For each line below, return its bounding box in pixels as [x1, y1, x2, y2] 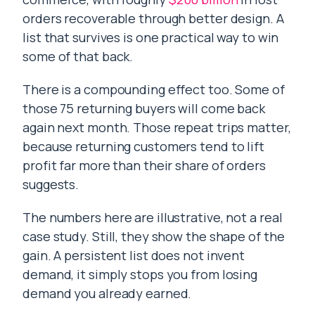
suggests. [22, 176, 79, 193]
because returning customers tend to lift [22, 138, 264, 155]
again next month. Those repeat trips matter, [22, 119, 291, 136]
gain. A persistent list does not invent [22, 247, 245, 264]
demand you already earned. [22, 285, 192, 302]
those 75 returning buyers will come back [22, 100, 265, 117]
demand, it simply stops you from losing [22, 266, 258, 283]
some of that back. [22, 48, 134, 65]
